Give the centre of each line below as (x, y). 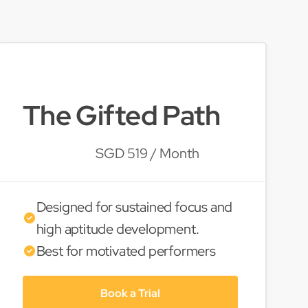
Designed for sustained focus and (134, 207)
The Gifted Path (121, 115)
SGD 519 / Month (147, 153)
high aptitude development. (118, 229)
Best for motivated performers (126, 251)
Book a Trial (130, 293)
